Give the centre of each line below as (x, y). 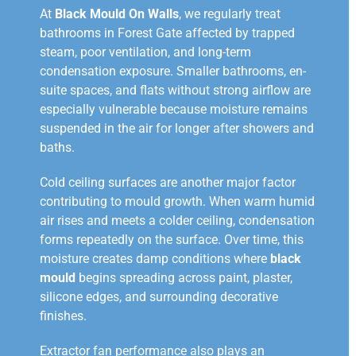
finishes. (63, 315)
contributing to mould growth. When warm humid (177, 201)
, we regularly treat (230, 14)
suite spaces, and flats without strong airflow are (175, 90)
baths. (57, 147)
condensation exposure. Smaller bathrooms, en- (173, 71)
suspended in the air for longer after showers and (177, 128)
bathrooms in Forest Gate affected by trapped (167, 33)
